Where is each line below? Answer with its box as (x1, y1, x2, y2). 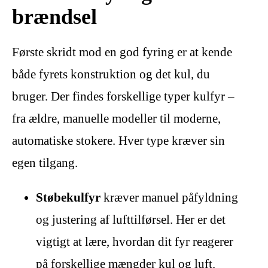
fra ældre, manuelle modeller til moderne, (12, 111, 221, 126)
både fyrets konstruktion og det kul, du (12, 67, 210, 82)
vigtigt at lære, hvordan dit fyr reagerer (36, 234, 233, 249)
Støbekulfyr (36, 190, 100, 205)
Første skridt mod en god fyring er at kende (12, 45, 232, 60)
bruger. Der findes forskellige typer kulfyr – (12, 89, 234, 104)
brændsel (12, 4, 97, 29)
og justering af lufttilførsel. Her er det (36, 212, 226, 227)
